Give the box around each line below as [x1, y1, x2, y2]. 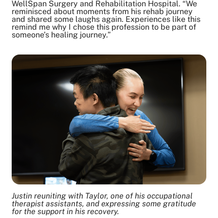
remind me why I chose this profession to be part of [12, 22, 196, 32]
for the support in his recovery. [12, 206, 121, 216]
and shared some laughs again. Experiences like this [12, 14, 200, 24]
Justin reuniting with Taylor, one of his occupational [12, 191, 193, 200]
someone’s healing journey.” [12, 30, 113, 39]
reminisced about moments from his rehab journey [12, 6, 193, 16]
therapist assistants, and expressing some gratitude [12, 199, 196, 208]
